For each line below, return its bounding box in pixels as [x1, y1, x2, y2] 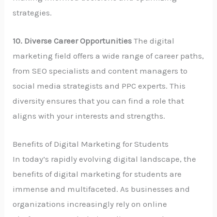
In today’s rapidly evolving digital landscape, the [13, 154, 197, 164]
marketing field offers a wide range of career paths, [13, 50, 204, 61]
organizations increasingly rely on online [13, 199, 168, 209]
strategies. [13, 7, 52, 17]
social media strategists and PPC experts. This [13, 80, 186, 91]
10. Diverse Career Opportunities [13, 35, 132, 46]
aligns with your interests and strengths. [13, 110, 166, 121]
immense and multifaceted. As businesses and [13, 184, 190, 194]
